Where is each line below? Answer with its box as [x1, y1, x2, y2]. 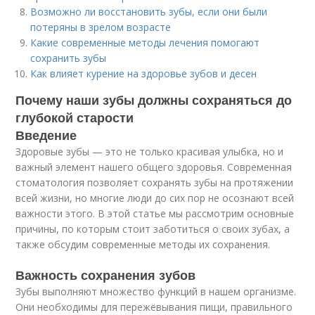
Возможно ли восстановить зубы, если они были [30, 5, 268, 18]
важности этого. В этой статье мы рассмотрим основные [15, 207, 295, 220]
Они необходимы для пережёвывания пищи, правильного [15, 300, 293, 314]
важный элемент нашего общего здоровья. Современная [15, 160, 292, 174]
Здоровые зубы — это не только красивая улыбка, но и [15, 145, 284, 158]
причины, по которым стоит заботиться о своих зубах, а [15, 222, 290, 236]
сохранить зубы [30, 51, 107, 65]
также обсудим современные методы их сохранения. [15, 238, 271, 251]
